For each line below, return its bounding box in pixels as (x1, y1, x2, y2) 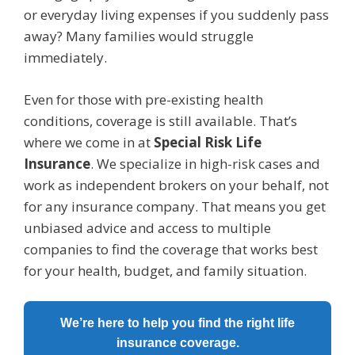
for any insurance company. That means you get (24, 197, 326, 216)
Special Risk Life (154, 132, 261, 151)
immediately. (24, 48, 107, 67)
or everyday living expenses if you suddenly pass (24, 6, 329, 25)
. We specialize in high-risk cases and (90, 154, 320, 173)
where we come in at (24, 132, 154, 151)
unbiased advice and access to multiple (24, 218, 271, 237)
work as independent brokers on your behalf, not (24, 175, 329, 194)
